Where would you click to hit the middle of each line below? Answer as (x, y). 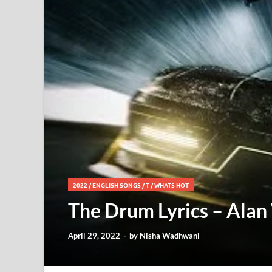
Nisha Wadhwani (170, 236)
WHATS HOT (172, 185)
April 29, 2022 (94, 236)
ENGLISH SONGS (117, 185)
